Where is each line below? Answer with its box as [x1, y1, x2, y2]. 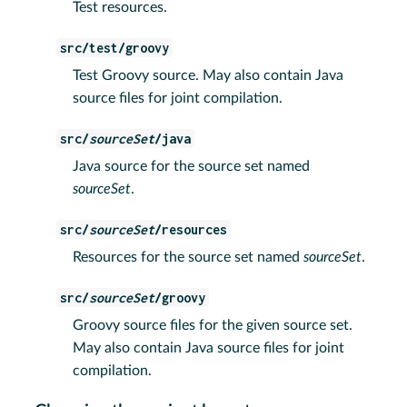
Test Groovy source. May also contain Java [73, 68, 344, 84]
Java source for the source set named [73, 159, 311, 174]
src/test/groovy [60, 40, 170, 56]
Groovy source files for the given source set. [73, 318, 353, 333]
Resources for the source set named [73, 250, 304, 265]
